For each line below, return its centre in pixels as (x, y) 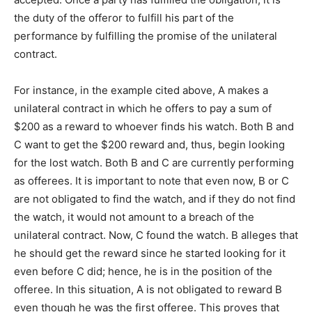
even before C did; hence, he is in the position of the (143, 272)
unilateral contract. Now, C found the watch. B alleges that (156, 235)
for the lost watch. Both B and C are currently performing (154, 163)
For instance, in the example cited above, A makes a (141, 91)
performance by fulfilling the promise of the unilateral (146, 36)
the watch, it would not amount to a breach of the (134, 217)
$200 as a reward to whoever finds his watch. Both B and (154, 127)
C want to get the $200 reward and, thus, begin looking (149, 145)
